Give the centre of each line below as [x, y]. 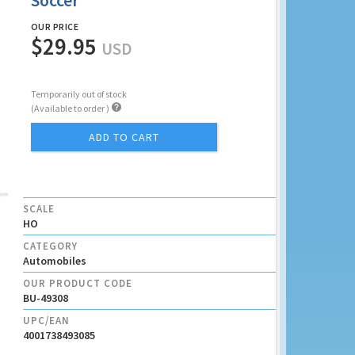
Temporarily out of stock [78, 94]
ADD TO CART [124, 137]
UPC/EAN [46, 321]
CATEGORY [50, 246]
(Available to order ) [71, 108]
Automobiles [54, 261]
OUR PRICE [55, 27]
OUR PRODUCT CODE [77, 284]
